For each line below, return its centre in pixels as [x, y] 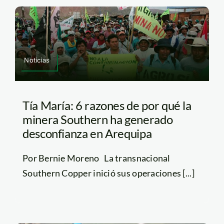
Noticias [37, 60]
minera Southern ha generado [97, 119]
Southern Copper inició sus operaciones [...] [108, 173]
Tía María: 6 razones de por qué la [107, 105]
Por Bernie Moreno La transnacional [96, 158]
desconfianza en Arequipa [87, 133]
